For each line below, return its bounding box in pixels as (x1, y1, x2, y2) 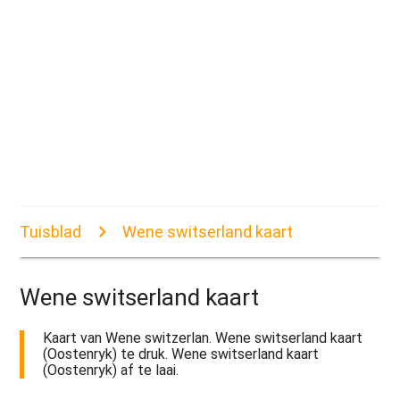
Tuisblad (20, 222, 82, 242)
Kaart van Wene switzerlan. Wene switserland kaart (43, 329, 363, 347)
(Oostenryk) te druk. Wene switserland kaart (43, 346, 320, 363)
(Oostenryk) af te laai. (43, 362, 179, 379)
